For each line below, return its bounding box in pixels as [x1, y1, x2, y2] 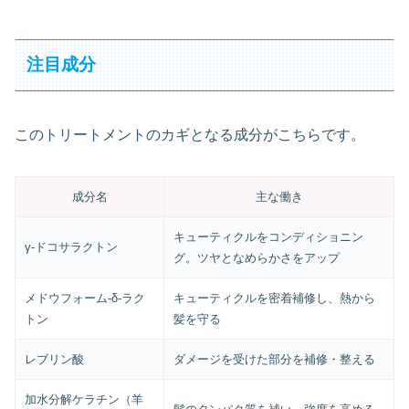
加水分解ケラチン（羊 [25, 392, 144, 406]
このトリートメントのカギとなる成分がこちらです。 [15, 126, 365, 142]
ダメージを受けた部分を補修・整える [173, 351, 376, 366]
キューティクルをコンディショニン [173, 229, 364, 244]
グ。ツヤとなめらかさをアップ [173, 250, 341, 265]
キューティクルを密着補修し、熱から [173, 290, 376, 305]
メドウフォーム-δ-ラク [25, 290, 146, 305]
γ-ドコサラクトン [25, 239, 119, 254]
